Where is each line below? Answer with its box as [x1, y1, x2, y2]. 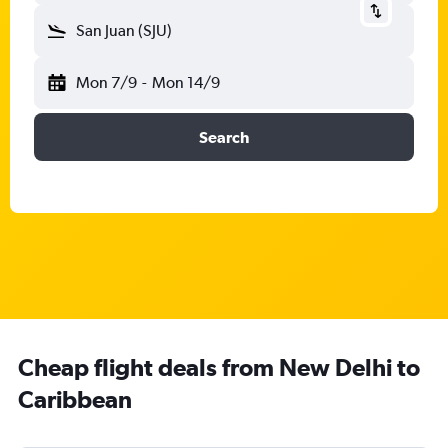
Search [199, 128, 249, 146]
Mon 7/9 [76, 73, 137, 92]
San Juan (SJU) [76, 21, 172, 40]
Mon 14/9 [151, 73, 220, 92]
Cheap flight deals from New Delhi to [18, 353, 420, 381]
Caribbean [18, 385, 132, 413]
